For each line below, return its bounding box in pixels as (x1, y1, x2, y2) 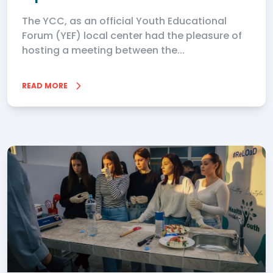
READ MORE (22, 80, 68, 91)
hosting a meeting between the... (22, 43, 185, 57)
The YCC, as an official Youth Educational (22, 14, 227, 28)
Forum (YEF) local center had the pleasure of (22, 29, 242, 43)
